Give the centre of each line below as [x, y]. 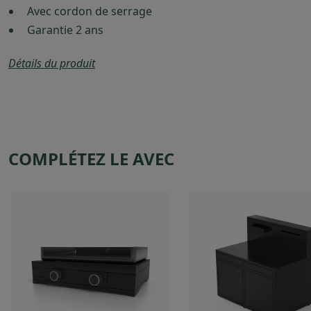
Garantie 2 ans [66, 30]
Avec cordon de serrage [90, 11]
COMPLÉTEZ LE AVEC [91, 158]
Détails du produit [52, 63]
